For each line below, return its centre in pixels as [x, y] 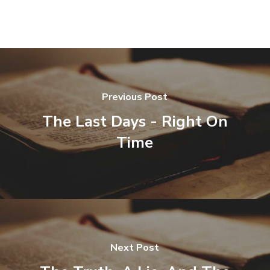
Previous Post [135, 97]
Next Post [135, 248]
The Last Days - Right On [135, 121]
